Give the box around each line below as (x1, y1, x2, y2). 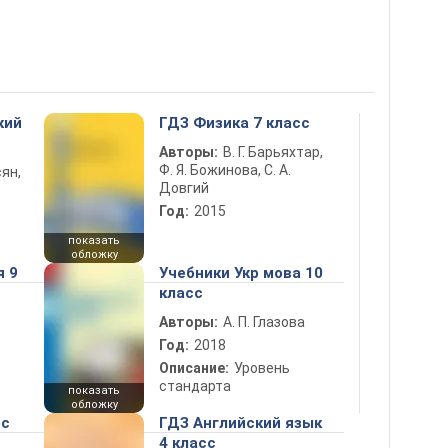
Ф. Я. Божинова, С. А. (159, 162, 291, 178)
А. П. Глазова (223, 314, 305, 330)
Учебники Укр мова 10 (159, 264, 323, 282)
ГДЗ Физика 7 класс (159, 114, 310, 132)
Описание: (159, 360, 229, 376)
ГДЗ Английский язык (159, 414, 322, 432)
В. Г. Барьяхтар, (223, 144, 323, 160)
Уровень (234, 360, 290, 376)
